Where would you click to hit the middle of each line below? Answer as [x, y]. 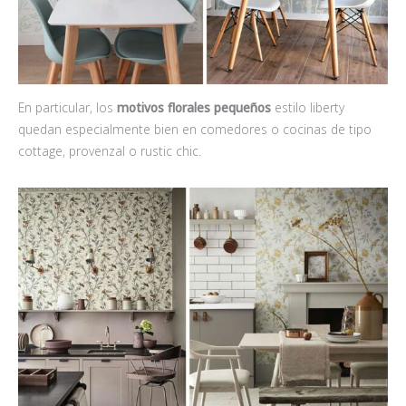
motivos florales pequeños [194, 107]
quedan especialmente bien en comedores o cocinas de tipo [195, 129]
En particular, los [68, 107]
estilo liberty [308, 107]
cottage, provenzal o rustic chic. [110, 150]
